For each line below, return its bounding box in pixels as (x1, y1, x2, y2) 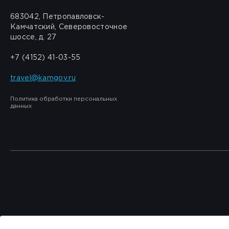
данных (10, 104, 32, 109)
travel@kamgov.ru (10, 75, 76, 81)
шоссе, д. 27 (10, 34, 57, 40)
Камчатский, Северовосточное (10, 24, 128, 30)
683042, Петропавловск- (10, 14, 105, 20)
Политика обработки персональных (10, 97, 117, 102)
